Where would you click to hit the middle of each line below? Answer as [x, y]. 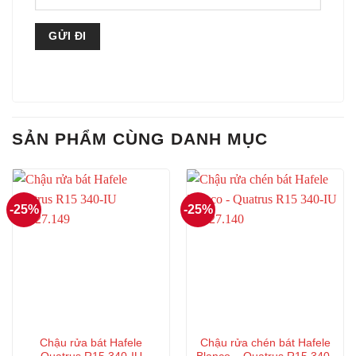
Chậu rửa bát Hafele [91, 343]
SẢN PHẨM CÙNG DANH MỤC [140, 139]
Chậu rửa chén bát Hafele [265, 343]
